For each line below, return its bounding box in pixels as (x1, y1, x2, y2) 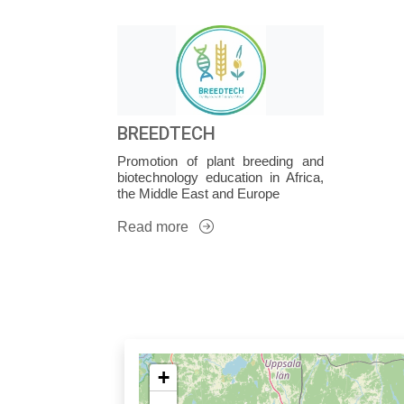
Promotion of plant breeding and (117, 153, 324, 169)
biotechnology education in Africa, (117, 170, 324, 185)
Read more (117, 219, 192, 234)
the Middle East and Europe (117, 186, 280, 201)
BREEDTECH (117, 123, 216, 144)
